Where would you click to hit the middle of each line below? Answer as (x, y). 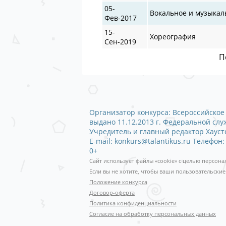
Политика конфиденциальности (133, 203)
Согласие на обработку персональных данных (153, 214)
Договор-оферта (112, 192)
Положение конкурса (118, 182)
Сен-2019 (121, 41)
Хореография (173, 36)
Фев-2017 (121, 18)
